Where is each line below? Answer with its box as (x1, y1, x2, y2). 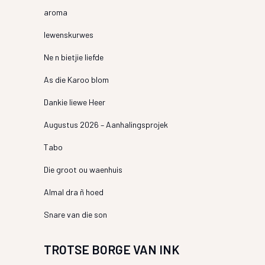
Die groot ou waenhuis (43, 164, 122, 174)
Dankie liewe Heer (43, 97, 105, 107)
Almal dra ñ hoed (43, 187, 104, 197)
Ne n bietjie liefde (43, 52, 104, 62)
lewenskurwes (43, 30, 93, 40)
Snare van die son (43, 209, 107, 219)
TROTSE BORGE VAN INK (43, 242, 180, 257)
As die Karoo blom (43, 75, 109, 85)
